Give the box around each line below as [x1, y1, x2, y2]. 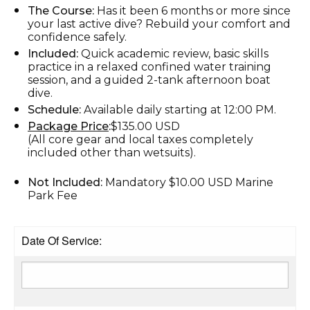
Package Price [28, 119, 109, 133]
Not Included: [28, 175, 105, 189]
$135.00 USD [111, 119, 180, 133]
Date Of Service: [21, 232, 102, 248]
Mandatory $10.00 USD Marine [105, 175, 273, 189]
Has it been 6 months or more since [94, 3, 291, 17]
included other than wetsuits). [28, 145, 196, 159]
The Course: [28, 3, 94, 17]
